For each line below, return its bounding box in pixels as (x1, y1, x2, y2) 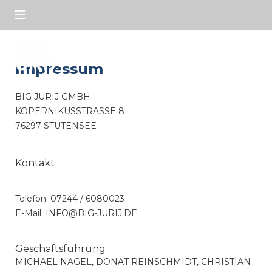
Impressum (15, 60, 103, 78)
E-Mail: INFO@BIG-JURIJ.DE (15, 208, 137, 219)
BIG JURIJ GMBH (15, 91, 90, 102)
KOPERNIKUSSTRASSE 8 (15, 106, 124, 117)
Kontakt (15, 157, 55, 169)
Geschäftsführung (15, 243, 106, 254)
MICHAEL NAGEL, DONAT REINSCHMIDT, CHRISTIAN (15, 256, 251, 267)
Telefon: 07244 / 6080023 (15, 193, 124, 204)
